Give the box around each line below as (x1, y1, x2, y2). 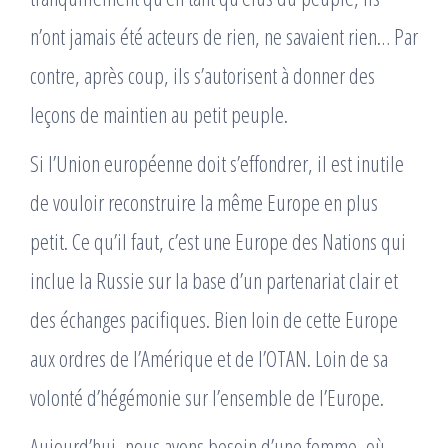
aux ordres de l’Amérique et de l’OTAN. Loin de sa (30, 343, 388, 373)
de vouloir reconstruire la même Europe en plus (30, 187, 378, 217)
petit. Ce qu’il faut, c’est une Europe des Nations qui (30, 226, 406, 256)
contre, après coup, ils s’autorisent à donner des (30, 60, 375, 90)
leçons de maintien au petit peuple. (30, 99, 288, 129)
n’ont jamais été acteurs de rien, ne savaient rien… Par (30, 21, 418, 51)
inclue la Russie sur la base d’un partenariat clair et (30, 265, 398, 295)
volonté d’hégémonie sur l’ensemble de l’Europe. (30, 382, 384, 412)
